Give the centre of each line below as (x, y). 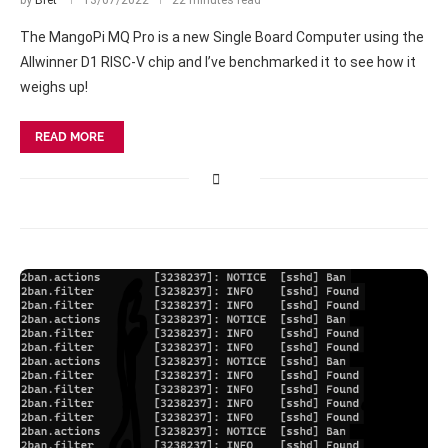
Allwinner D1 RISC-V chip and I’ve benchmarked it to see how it (218, 62)
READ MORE (69, 137)
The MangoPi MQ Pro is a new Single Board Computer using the (222, 37)
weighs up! (54, 87)
